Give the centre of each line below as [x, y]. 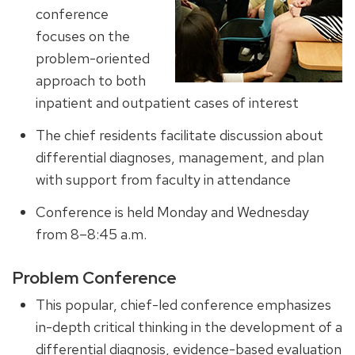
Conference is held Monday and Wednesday [172, 212]
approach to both [90, 81]
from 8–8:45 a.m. [91, 234]
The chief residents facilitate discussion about [179, 135]
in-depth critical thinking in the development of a [189, 327]
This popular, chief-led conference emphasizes [183, 305]
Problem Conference [95, 278]
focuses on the [82, 36]
